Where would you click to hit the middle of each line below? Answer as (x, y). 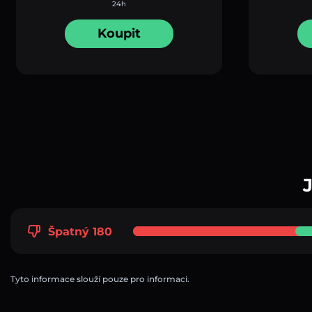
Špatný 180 (80, 231)
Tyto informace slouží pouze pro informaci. (100, 279)
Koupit (119, 34)
